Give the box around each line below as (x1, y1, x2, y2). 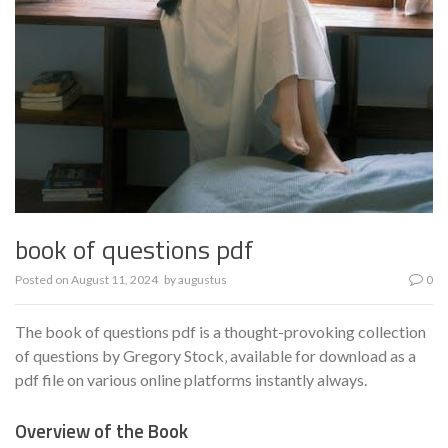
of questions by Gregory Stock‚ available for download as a (15, 346, 416, 366)
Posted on (15, 272, 71, 288)
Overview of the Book (15, 417, 188, 446)
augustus (178, 272, 227, 288)
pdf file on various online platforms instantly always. (15, 370, 367, 390)
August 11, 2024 (71, 272, 158, 288)
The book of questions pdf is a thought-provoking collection (15, 322, 426, 342)
